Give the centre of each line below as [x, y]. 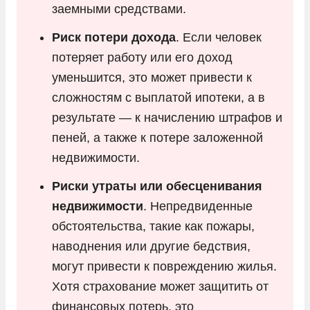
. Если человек [219, 37]
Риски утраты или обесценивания [157, 186]
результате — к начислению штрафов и [167, 117]
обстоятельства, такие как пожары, [153, 226]
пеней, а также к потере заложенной [157, 137]
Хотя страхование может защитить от [160, 286]
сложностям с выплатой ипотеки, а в [158, 97]
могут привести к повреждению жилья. [164, 266]
